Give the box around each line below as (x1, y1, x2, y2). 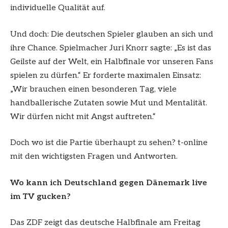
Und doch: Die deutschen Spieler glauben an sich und (10, 29, 213, 39)
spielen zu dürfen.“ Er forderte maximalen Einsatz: (10, 70, 201, 80)
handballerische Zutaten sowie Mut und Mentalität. (10, 98, 207, 108)
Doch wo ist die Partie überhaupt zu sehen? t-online (10, 138, 208, 148)
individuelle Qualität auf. (10, 3, 105, 13)
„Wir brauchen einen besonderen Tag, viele (10, 84, 177, 94)
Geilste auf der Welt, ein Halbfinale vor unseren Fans (10, 56, 213, 67)
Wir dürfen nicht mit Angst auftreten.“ (10, 111, 156, 122)
